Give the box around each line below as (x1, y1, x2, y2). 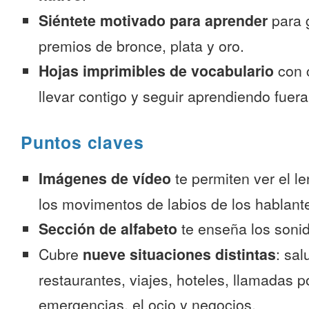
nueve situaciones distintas (83, 243, 276, 265)
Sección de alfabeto (39, 218, 177, 239)
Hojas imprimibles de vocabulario (39, 60, 274, 81)
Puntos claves (21, 130, 144, 154)
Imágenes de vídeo (39, 168, 171, 189)
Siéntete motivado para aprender (39, 10, 268, 31)
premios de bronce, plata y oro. (39, 35, 244, 56)
